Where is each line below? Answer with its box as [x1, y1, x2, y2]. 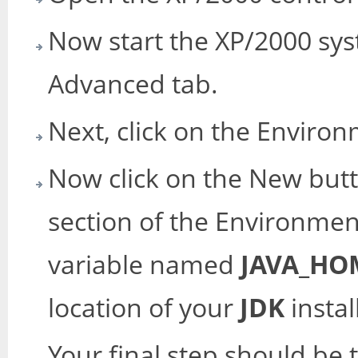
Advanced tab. [48, 66, 218, 101]
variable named [48, 247, 241, 281]
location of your [48, 290, 240, 324]
